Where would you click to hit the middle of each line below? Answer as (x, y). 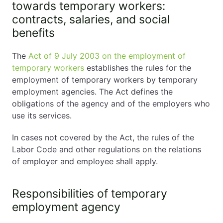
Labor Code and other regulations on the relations (107, 149)
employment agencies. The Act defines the (92, 92)
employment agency (66, 207)
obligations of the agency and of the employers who (111, 104)
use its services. (42, 115)
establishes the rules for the (138, 68)
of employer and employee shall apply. (85, 161)
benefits (33, 33)
